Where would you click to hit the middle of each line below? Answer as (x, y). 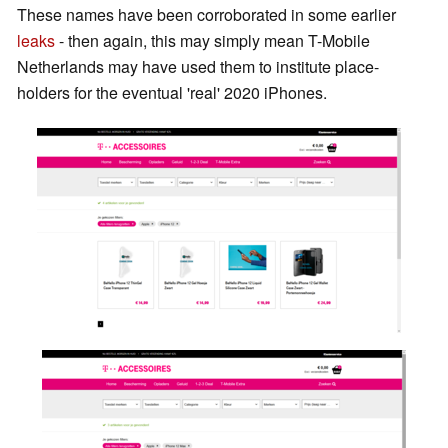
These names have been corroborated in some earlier (206, 15)
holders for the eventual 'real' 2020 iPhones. (172, 93)
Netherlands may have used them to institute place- (198, 67)
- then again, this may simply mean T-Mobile (212, 41)
